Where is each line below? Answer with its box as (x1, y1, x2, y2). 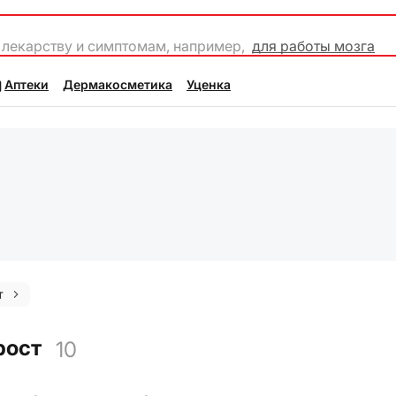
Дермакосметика (63, 77, 172, 92)
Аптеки (4, 77, 49, 92)
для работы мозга (252, 37, 375, 55)
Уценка (187, 77, 231, 92)
